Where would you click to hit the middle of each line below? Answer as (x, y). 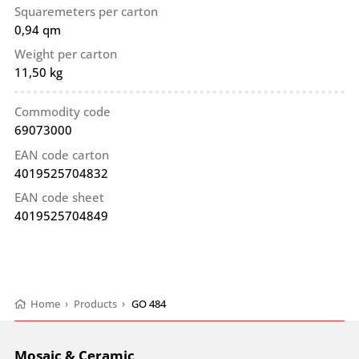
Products (96, 304)
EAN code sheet (59, 197)
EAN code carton (61, 154)
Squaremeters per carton (86, 11)
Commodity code (62, 112)
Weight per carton (65, 54)
